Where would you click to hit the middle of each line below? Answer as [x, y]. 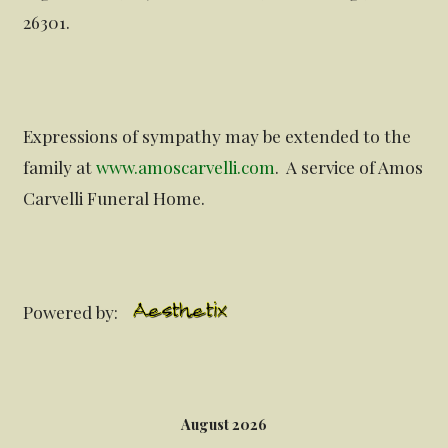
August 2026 [223, 424]
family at [60, 167]
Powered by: [73, 312]
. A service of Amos [349, 167]
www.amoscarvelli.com [186, 167]
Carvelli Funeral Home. [114, 198]
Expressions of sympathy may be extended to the [217, 136]
